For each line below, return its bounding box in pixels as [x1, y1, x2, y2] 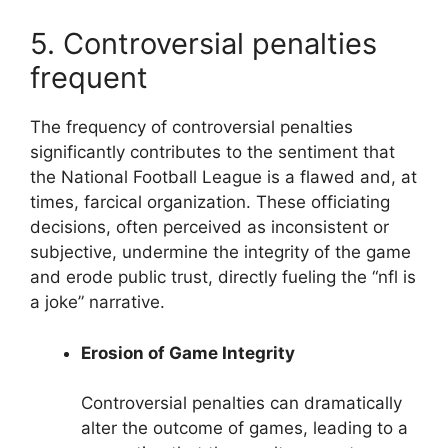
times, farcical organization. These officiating [30, 192, 390, 213]
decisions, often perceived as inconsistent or [30, 217, 389, 238]
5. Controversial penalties [30, 26, 377, 62]
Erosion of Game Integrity [81, 342, 295, 363]
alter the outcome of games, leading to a [81, 418, 408, 439]
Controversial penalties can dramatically [81, 393, 402, 414]
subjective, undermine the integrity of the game [30, 242, 411, 263]
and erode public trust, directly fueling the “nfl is [30, 267, 416, 288]
